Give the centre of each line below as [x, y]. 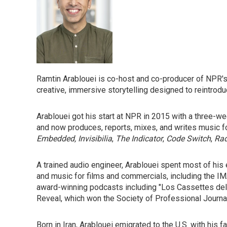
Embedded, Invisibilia [74, 139]
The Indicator [138, 139]
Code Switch [187, 139]
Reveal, [49, 198]
